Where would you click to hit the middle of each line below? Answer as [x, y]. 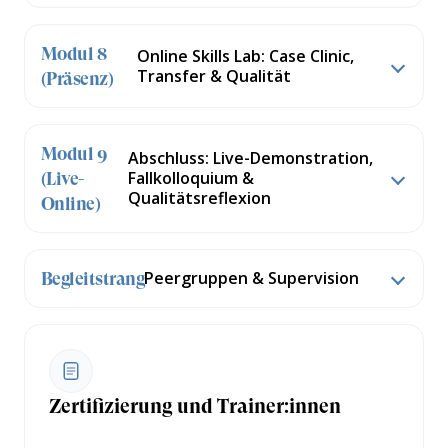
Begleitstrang [92, 278]
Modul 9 [74, 153]
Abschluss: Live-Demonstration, [250, 158]
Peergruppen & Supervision [251, 278]
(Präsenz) [77, 78]
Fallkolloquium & [190, 178]
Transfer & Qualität [214, 75]
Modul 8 [74, 53]
